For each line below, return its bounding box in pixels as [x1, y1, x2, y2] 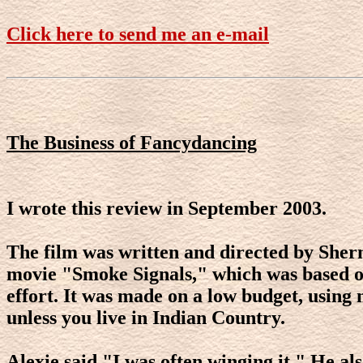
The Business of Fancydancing [6, 131, 257, 153]
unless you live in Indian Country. [6, 306, 285, 328]
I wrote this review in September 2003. [6, 197, 327, 219]
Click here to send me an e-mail [6, 23, 269, 45]
